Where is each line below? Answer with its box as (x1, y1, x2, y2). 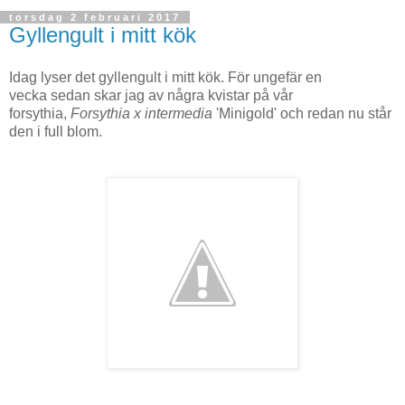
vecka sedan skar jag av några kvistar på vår (9, 88, 293, 104)
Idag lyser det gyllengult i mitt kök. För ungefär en (9, 70, 322, 86)
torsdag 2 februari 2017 (9, 11, 181, 23)
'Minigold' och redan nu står (212, 106, 391, 122)
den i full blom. (9, 124, 102, 140)
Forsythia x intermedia (71, 106, 212, 122)
